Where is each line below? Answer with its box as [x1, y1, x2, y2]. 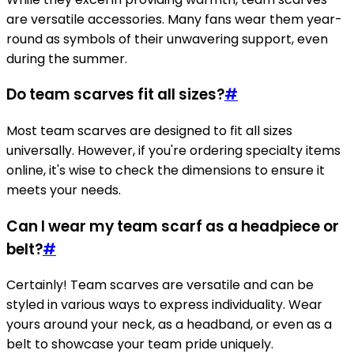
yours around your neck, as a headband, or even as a [6, 315, 332, 334]
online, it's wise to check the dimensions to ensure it [6, 160, 325, 179]
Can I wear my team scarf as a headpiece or [6, 215, 339, 237]
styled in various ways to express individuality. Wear [6, 296, 322, 314]
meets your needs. [6, 180, 121, 199]
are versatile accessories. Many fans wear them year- [6, 9, 342, 28]
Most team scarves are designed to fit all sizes [6, 121, 292, 140]
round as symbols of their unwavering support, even [6, 29, 328, 48]
